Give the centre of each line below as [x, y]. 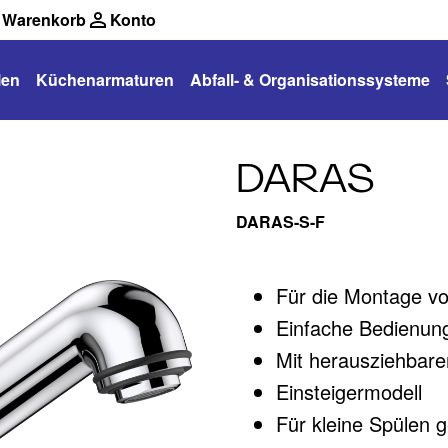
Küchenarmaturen [105, 79]
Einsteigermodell [349, 391]
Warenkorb [44, 19]
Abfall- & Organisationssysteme [310, 79]
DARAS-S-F [280, 221]
